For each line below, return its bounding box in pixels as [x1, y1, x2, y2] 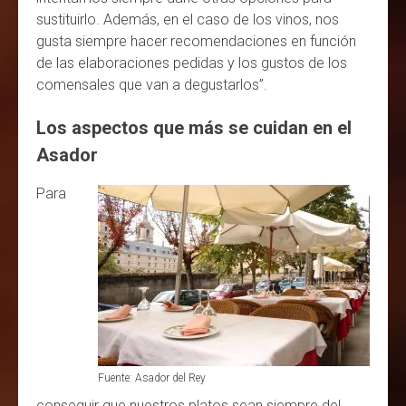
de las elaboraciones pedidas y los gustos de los [36, 53, 347, 72]
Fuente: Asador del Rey [98, 371, 206, 384]
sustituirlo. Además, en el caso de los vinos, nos [36, 10, 339, 28]
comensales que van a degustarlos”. [36, 75, 271, 93]
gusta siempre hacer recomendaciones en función [36, 32, 356, 50]
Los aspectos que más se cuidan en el [36, 116, 352, 139]
